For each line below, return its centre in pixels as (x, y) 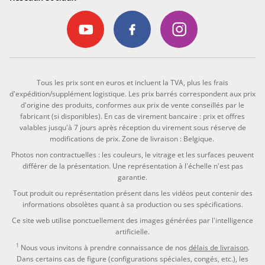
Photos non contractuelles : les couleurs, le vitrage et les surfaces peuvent (132, 154)
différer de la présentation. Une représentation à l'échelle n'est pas (132, 166)
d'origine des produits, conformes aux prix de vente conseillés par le (132, 105)
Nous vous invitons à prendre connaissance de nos (104, 247)
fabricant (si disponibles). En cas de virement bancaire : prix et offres (132, 116)
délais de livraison (218, 247)
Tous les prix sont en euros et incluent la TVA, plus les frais (132, 82)
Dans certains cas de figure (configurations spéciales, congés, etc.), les (132, 258)
